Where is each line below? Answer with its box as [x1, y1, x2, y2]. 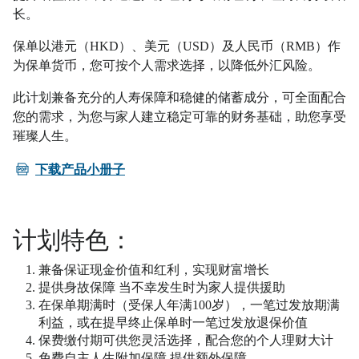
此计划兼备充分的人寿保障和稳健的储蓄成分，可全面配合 [13, 91, 346, 105]
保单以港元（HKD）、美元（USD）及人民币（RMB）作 [13, 39, 341, 54]
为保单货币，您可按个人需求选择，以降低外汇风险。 [13, 58, 321, 73]
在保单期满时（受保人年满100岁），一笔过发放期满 [38, 298, 340, 313]
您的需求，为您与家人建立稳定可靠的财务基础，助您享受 [13, 110, 346, 124]
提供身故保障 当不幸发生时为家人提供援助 [38, 280, 285, 295]
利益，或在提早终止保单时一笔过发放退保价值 [38, 316, 308, 330]
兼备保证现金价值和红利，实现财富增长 [38, 263, 269, 277]
